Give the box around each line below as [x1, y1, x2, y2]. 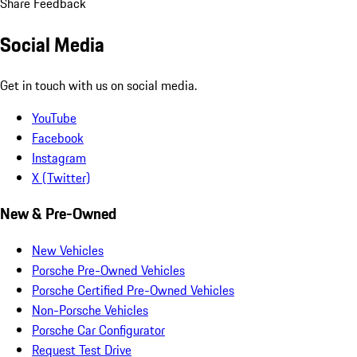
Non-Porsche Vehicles [32, 300, 148, 320]
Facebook [32, 127, 84, 147]
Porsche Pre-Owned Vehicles [32, 261, 185, 280]
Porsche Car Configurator [32, 320, 165, 340]
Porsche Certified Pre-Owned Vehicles [32, 280, 234, 300]
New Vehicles [32, 241, 104, 261]
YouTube [32, 108, 76, 127]
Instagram [32, 147, 86, 167]
